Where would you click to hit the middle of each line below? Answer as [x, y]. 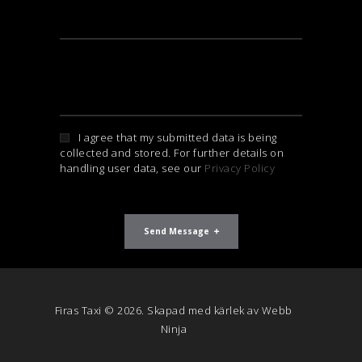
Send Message [176, 232]
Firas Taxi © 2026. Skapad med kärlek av [158, 310]
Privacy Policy [240, 168]
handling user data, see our [132, 168]
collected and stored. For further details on [172, 153]
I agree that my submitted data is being [178, 138]
